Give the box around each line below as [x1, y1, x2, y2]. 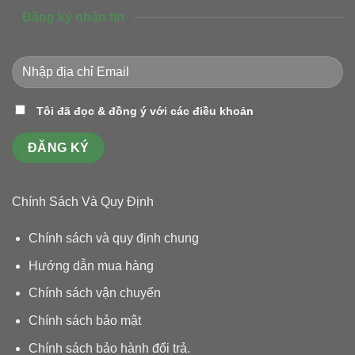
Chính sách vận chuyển [28, 286, 161, 300]
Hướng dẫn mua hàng [28, 258, 154, 273]
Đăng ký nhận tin [21, 10, 124, 25]
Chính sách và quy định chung [28, 231, 199, 246]
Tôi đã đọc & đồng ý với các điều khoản [36, 105, 254, 118]
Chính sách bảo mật [28, 313, 141, 327]
